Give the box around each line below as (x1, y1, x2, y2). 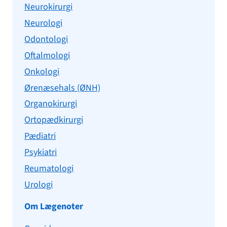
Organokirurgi (24, 97, 77, 110)
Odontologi (24, 32, 68, 46)
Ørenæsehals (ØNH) (24, 81, 100, 94)
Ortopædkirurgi (24, 113, 83, 127)
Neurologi (24, 17, 62, 30)
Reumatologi (24, 162, 73, 175)
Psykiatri (24, 146, 57, 159)
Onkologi (24, 65, 59, 78)
